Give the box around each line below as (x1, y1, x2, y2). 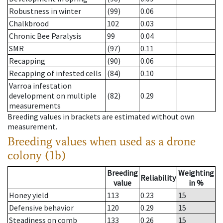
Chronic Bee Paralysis (9, 31, 82, 41)
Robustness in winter (9, 6, 81, 16)
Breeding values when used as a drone (7, 134, 196, 149)
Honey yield (9, 190, 48, 201)
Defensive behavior (9, 203, 74, 213)
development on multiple (9, 91, 97, 101)
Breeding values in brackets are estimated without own (7, 111, 195, 122)
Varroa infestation (9, 81, 72, 91)
